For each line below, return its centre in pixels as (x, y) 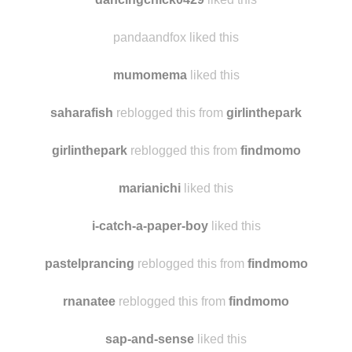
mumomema (150, 137)
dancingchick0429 (150, 62)
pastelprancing (89, 326)
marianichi (150, 251)
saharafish (82, 175)
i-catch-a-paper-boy (150, 288)
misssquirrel (89, 24)
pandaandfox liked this (176, 100)
